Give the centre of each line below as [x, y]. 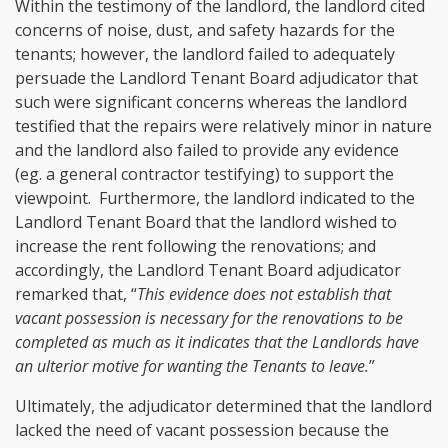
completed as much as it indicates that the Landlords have [217, 342]
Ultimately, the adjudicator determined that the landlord [223, 406]
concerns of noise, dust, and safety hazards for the [205, 30]
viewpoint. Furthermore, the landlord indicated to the [215, 198]
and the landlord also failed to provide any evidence [207, 150]
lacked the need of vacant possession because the [202, 430]
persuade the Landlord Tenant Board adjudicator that [216, 78]
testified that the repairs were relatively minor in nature [223, 126]
